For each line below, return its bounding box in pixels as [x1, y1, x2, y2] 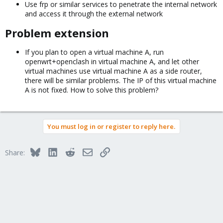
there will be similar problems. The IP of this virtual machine [25, 76, 217, 85]
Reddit [74, 146, 95, 156]
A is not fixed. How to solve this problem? [25, 85, 158, 95]
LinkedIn [57, 146, 84, 156]
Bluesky [39, 146, 65, 156]
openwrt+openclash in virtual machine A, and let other [25, 57, 199, 66]
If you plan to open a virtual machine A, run [25, 47, 164, 57]
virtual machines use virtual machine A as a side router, [25, 66, 202, 76]
